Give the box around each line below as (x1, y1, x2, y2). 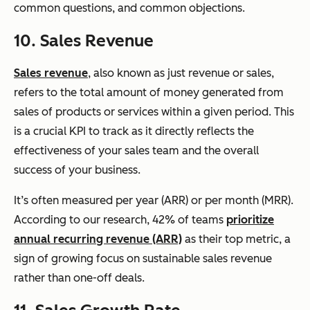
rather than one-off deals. (14, 271, 145, 284)
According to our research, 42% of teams (14, 212, 226, 226)
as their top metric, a (182, 232, 291, 246)
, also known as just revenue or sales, (88, 66, 274, 80)
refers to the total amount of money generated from (14, 85, 284, 99)
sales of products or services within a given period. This (14, 104, 294, 118)
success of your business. (14, 163, 140, 176)
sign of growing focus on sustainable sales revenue (14, 251, 272, 265)
